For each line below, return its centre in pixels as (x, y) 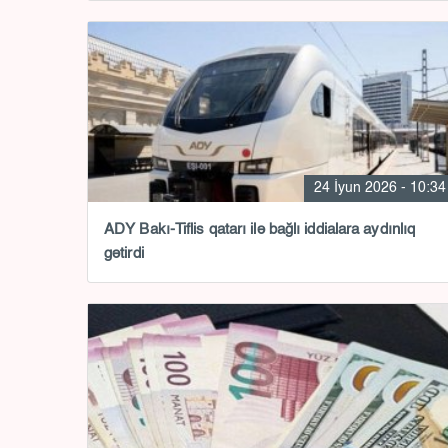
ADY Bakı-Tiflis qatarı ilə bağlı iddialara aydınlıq (260, 229)
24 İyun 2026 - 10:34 (379, 188)
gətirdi (124, 253)
